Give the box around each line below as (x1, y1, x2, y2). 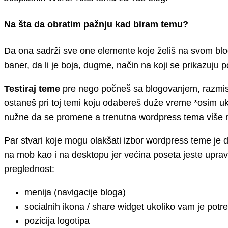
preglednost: (4, 164, 54, 175)
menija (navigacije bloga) (24, 187, 126, 198)
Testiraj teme (4, 83, 60, 94)
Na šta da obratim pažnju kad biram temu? (4, 19, 188, 30)
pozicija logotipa (24, 216, 90, 226)
